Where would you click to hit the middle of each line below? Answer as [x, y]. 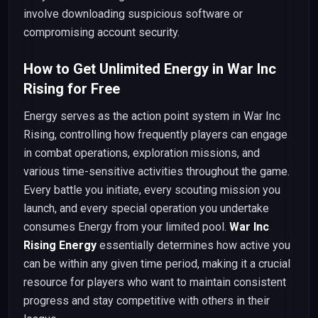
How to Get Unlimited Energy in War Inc [150, 69]
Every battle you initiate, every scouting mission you [152, 190]
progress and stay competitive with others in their [147, 301]
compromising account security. [102, 32]
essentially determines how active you [193, 245]
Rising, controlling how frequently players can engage [155, 135]
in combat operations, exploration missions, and [142, 153]
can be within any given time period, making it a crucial [157, 264]
